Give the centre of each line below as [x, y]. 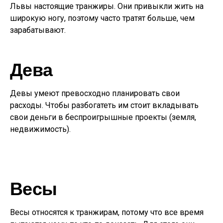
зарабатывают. [38, 30]
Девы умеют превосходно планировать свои [95, 93]
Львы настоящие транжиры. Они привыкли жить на [107, 6]
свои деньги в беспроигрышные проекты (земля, [103, 117]
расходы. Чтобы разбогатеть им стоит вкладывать [104, 105]
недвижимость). [40, 129]
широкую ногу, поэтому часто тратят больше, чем [102, 18]
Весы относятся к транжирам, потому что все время [107, 212]
